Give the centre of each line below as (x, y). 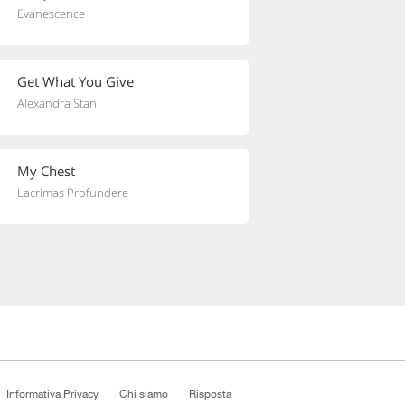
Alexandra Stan (57, 103)
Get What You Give (75, 81)
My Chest (46, 171)
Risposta (210, 394)
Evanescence (51, 14)
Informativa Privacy (52, 394)
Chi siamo (144, 394)
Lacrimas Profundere (73, 193)
